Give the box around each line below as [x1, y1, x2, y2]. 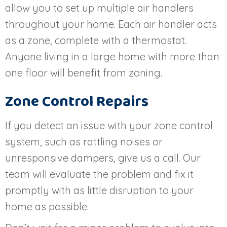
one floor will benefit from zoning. [5, 66, 162, 80]
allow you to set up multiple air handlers [5, 2, 194, 15]
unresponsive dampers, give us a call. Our [5, 152, 201, 165]
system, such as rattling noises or [5, 135, 163, 148]
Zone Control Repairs [5, 90, 148, 115]
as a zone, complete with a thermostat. [5, 34, 186, 47]
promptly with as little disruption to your [5, 184, 194, 197]
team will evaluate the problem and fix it [5, 168, 194, 181]
